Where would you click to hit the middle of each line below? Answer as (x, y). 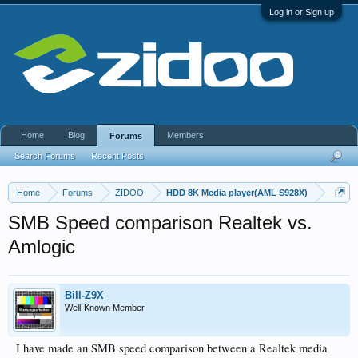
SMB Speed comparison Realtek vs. (160, 223)
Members (185, 135)
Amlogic (42, 247)
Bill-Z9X (84, 295)
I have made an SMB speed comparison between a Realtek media (172, 348)
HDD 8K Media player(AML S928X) (237, 193)
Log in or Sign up (302, 12)
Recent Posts (117, 156)
